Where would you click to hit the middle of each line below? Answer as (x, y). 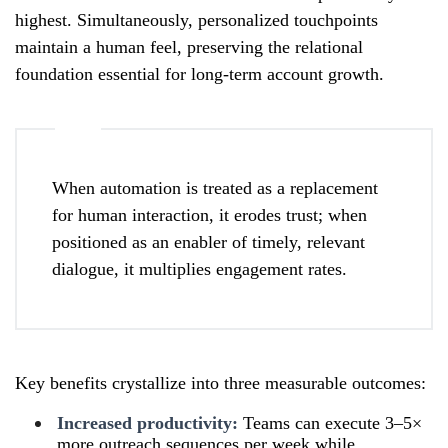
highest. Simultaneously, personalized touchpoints (196, 19)
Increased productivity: (147, 422)
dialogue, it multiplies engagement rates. (199, 268)
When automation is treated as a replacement (215, 187)
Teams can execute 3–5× (330, 422)
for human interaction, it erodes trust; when (209, 214)
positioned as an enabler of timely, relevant (208, 241)
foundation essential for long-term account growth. (199, 73)
